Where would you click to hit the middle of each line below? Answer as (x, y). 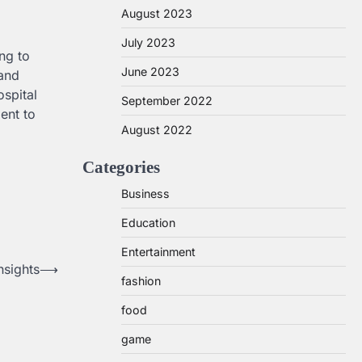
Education (148, 223)
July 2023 (148, 42)
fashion (141, 281)
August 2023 (157, 13)
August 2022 (157, 130)
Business (145, 194)
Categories (121, 167)
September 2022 (167, 101)
